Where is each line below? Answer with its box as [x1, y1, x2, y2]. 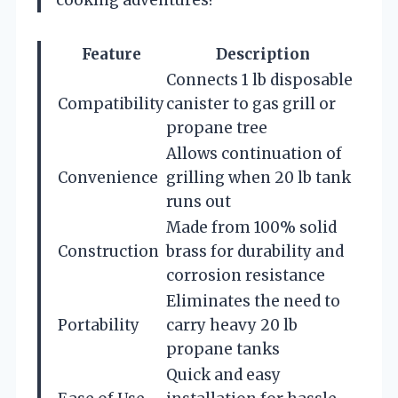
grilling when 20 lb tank [166, 167, 351, 187]
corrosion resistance [166, 265, 325, 285]
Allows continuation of [166, 143, 342, 163]
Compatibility [58, 93, 164, 114]
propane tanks [166, 338, 280, 359]
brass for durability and [166, 241, 344, 261]
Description [215, 44, 310, 64]
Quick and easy [166, 364, 281, 385]
